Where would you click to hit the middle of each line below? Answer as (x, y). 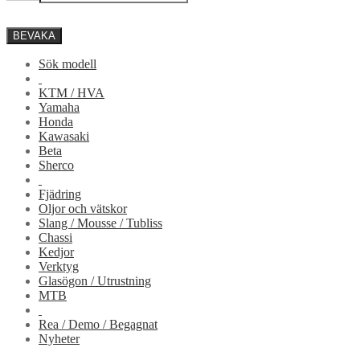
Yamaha (59, 107)
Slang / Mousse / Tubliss (100, 223)
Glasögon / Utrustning (95, 280)
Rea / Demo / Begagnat (98, 324)
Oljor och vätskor (83, 208)
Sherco (56, 165)
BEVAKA (34, 35)
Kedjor (56, 252)
